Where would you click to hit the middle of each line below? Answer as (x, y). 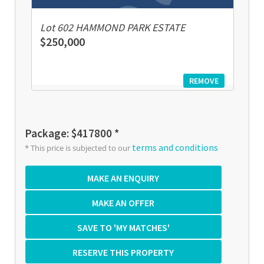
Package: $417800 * (72, 133)
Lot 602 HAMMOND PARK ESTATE (112, 27)
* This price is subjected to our (78, 148)
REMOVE (204, 81)
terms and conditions (175, 147)
